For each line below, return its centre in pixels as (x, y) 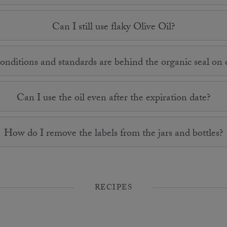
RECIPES (113, 188)
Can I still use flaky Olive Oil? (113, 28)
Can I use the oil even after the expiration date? (113, 99)
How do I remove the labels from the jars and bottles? (113, 134)
